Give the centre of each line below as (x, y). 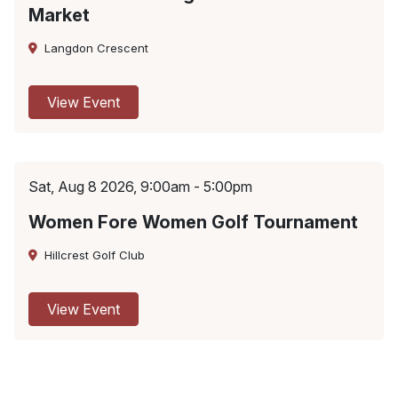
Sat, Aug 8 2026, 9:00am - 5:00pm (140, 187)
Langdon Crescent (96, 48)
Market (59, 16)
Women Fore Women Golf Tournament (193, 223)
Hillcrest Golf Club (95, 255)
